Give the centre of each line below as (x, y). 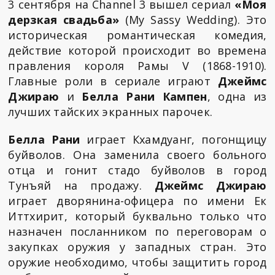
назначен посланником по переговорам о (137, 231)
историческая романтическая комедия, (137, 35)
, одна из (237, 96)
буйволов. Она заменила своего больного (137, 154)
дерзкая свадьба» (64, 19)
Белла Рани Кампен (145, 96)
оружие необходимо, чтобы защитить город (137, 262)
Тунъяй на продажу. (81, 185)
